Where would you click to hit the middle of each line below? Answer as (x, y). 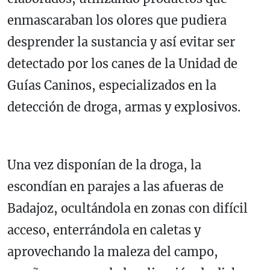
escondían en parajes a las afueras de (115, 186)
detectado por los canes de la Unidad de (122, 63)
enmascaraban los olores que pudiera (117, 20)
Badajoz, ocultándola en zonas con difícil (127, 208)
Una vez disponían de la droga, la (104, 165)
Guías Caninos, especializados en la (112, 85)
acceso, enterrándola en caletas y (104, 230)
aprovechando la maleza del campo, (113, 251)
